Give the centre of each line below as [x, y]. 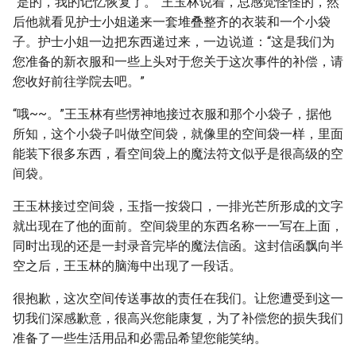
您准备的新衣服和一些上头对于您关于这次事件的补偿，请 [178, 62]
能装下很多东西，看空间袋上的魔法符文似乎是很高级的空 [178, 154]
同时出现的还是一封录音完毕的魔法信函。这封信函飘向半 [178, 246]
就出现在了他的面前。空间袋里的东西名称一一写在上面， [178, 226]
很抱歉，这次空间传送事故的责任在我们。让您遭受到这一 [178, 298]
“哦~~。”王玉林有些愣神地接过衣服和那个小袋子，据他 [172, 114]
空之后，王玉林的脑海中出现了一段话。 [127, 266]
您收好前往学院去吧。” [79, 81]
